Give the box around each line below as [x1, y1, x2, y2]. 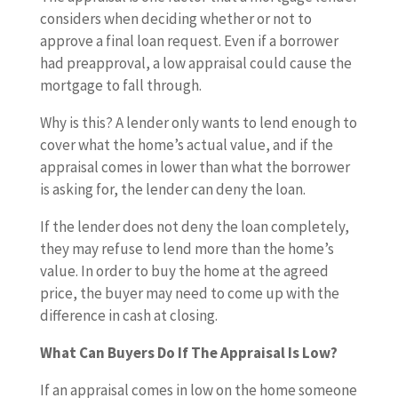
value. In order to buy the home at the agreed [39, 261, 329, 281]
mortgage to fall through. [39, 76, 202, 95]
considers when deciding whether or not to [39, 9, 312, 28]
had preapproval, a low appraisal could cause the [39, 53, 352, 73]
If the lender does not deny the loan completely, [39, 217, 349, 236]
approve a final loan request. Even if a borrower [39, 31, 338, 51]
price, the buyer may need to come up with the [39, 283, 339, 303]
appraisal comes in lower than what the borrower [39, 157, 350, 177]
